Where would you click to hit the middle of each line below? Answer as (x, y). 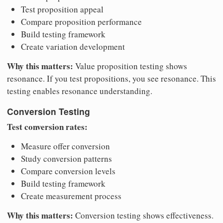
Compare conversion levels (68, 171)
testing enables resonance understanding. (80, 91)
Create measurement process (71, 196)
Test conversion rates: (47, 127)
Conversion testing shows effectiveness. (143, 216)
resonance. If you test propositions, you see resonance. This (111, 79)
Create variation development (73, 47)
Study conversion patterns (66, 159)
